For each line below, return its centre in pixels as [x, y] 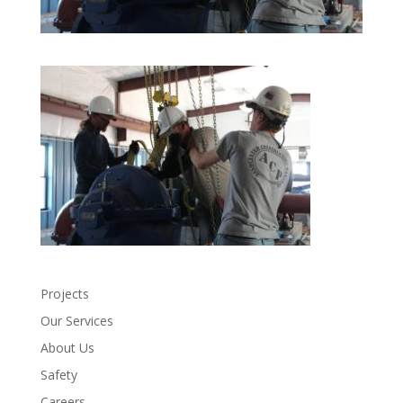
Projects [64, 294]
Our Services [76, 321]
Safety [58, 375]
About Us [67, 348]
